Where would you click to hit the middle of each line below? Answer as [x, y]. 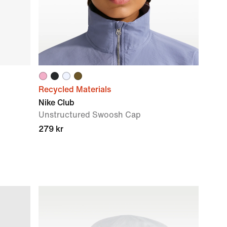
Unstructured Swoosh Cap [90, 115]
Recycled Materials [75, 89]
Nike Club [56, 103]
